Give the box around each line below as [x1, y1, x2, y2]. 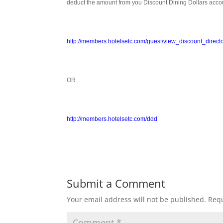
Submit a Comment [67, 176, 166, 191]
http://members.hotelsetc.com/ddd [67, 115, 158, 122]
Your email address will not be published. [67, 195, 207, 204]
